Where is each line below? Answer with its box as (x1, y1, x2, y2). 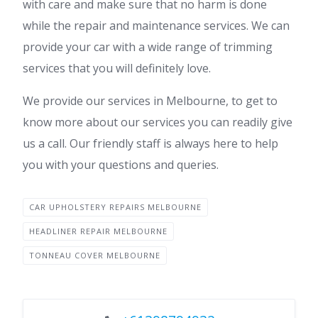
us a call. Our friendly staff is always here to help (23, 135, 278, 151)
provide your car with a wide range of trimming (23, 38, 273, 55)
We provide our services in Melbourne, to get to (23, 92, 278, 109)
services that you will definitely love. (23, 60, 211, 76)
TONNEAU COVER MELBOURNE (29, 249, 160, 261)
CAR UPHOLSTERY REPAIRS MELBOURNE (29, 201, 202, 212)
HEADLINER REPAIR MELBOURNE (29, 225, 168, 236)
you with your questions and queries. (23, 156, 219, 172)
